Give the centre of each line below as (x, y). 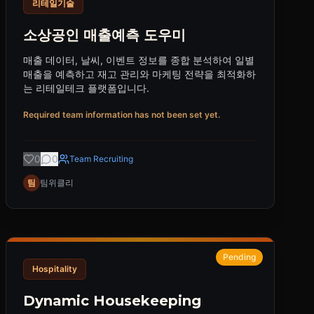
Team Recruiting (101, 159)
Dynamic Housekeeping (112, 301)
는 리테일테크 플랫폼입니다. (86, 88)
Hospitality (55, 269)
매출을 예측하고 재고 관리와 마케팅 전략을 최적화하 (139, 74)
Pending (239, 257)
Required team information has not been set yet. (122, 115)
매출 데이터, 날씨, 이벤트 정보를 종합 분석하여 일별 (139, 60)
